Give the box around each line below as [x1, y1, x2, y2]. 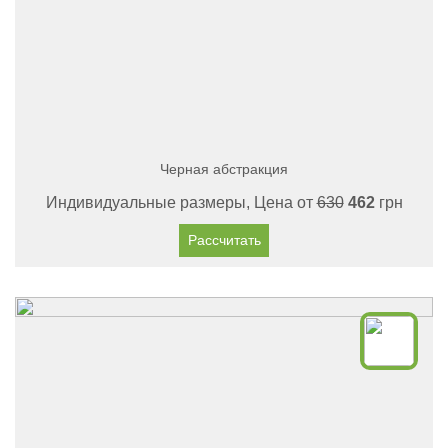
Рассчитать [187, 232, 261, 248]
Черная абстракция [160, 161, 288, 177]
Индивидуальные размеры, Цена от [45, 194, 317, 211]
